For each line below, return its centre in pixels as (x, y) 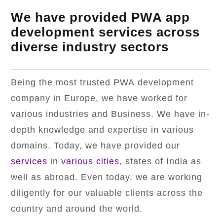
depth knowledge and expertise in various (103, 130)
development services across (106, 32)
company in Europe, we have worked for (99, 98)
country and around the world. (77, 209)
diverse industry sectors (90, 47)
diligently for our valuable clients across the (107, 193)
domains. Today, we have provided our (96, 146)
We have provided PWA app (101, 18)
